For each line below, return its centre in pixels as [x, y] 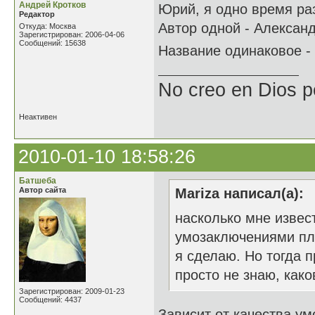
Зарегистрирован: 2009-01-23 [72, 291]
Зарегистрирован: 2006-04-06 [72, 34]
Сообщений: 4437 [50, 300]
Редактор [37, 14]
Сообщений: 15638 [52, 43]
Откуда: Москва [47, 26]
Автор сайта [43, 190]
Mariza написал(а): [239, 193]
